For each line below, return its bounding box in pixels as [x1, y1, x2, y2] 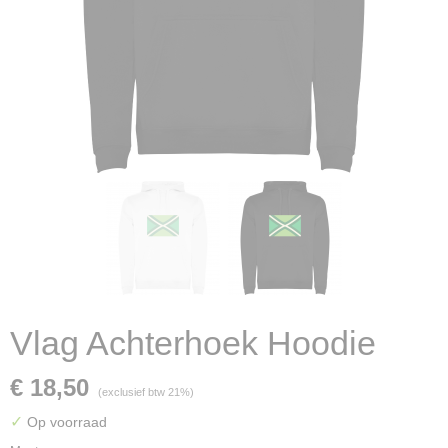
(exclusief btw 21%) [98, 386, 194, 398]
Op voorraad [23, 414, 107, 430]
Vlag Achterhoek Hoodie [10, 324, 376, 362]
